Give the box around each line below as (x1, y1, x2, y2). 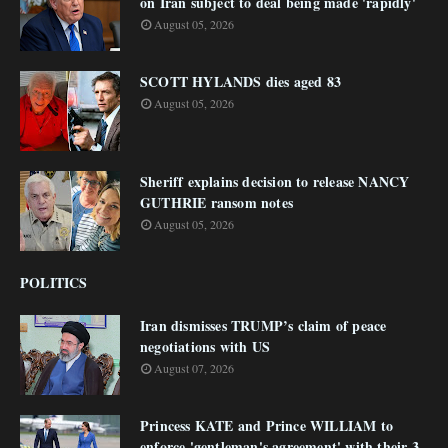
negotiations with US (140, 336, 270, 357)
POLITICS (20, 272, 88, 293)
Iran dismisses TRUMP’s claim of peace (140, 315, 387, 336)
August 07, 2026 (154, 360, 234, 376)
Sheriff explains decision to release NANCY (140, 171, 410, 192)
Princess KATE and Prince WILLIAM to (140, 415, 393, 436)
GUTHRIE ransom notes (140, 192, 293, 213)
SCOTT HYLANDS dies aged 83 (140, 71, 342, 92)
